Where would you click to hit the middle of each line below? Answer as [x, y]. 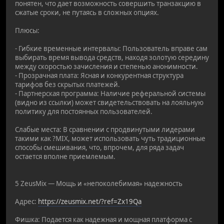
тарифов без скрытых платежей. [67, 84]
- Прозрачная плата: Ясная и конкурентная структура [99, 75]
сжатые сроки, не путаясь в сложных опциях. [87, 12]
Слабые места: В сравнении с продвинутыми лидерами [105, 129]
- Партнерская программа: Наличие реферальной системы [110, 93]
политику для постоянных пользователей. [84, 111]
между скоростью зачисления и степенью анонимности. [106, 66]
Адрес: [26, 201]
